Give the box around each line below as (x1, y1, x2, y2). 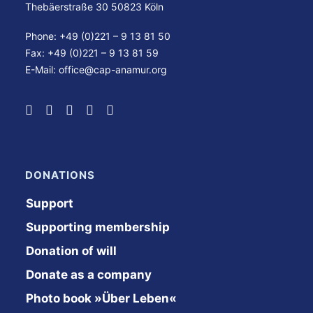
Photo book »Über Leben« (26, 291, 177, 305)
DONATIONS (25, 168, 95, 182)
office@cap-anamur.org (59, 64, 167, 75)
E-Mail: (25, 64, 59, 75)
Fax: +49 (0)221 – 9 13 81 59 (25, 47, 159, 59)
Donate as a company (26, 268, 152, 282)
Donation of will (26, 244, 117, 258)
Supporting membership (26, 220, 170, 234)
